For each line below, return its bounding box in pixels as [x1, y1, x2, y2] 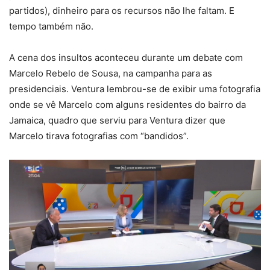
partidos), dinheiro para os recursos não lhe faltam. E [9, 5, 234, 17]
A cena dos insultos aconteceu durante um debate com [9, 52, 243, 64]
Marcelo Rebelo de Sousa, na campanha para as [9, 67, 212, 80]
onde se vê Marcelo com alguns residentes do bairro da [9, 99, 246, 111]
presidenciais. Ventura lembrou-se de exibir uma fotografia [9, 83, 260, 95]
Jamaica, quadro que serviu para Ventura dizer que [9, 115, 225, 127]
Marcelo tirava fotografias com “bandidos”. [9, 130, 189, 142]
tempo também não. [9, 20, 93, 33]
